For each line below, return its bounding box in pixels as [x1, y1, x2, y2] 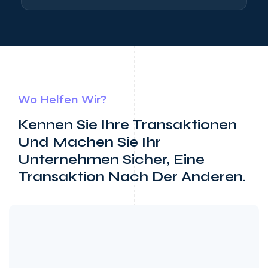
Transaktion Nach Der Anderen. [18, 167, 246, 185]
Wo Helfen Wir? [18, 93, 106, 106]
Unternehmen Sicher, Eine [18, 150, 205, 168]
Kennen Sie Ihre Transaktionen [18, 115, 237, 133]
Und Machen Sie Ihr [18, 133, 161, 151]
